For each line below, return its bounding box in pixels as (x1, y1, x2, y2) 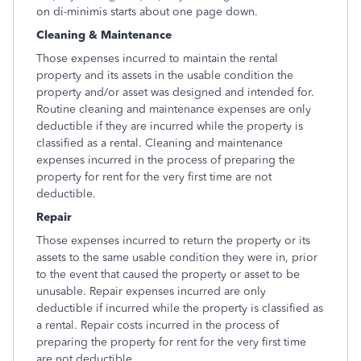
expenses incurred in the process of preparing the (36, 152, 295, 167)
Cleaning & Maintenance (36, 27, 172, 42)
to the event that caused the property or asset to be (36, 267, 300, 281)
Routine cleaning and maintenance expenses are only (36, 102, 311, 116)
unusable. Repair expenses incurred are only (36, 284, 266, 298)
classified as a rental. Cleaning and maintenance (36, 135, 283, 150)
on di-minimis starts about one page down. (36, 4, 258, 19)
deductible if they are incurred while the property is (36, 118, 303, 133)
